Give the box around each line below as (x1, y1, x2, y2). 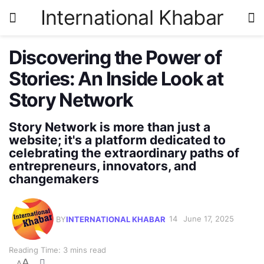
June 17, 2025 (183, 214, 234, 224)
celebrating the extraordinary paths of (9, 146, 239, 161)
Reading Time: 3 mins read (9, 245, 106, 255)
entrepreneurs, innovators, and (9, 159, 196, 174)
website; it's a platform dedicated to (9, 133, 226, 148)
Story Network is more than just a (9, 120, 210, 135)
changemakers (9, 171, 99, 187)
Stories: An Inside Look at (9, 67, 223, 90)
